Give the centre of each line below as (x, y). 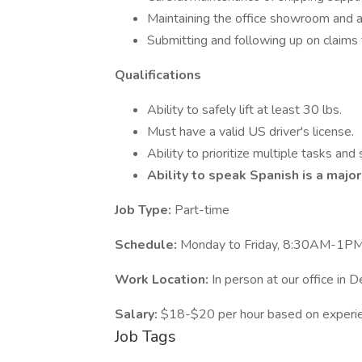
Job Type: (145, 210)
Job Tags (145, 337)
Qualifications (158, 75)
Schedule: (147, 245)
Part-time (202, 210)
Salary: (138, 314)
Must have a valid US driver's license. (250, 132)
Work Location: (163, 280)
